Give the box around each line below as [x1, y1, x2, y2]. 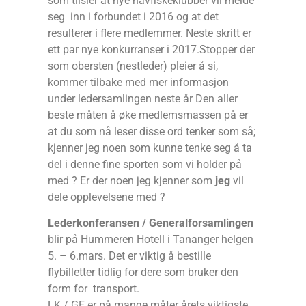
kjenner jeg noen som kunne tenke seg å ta [48, 141, 252, 154]
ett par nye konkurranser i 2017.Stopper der [48, 43, 255, 56]
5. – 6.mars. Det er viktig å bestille [48, 249, 211, 263]
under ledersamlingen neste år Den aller [48, 92, 238, 105]
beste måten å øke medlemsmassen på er [48, 109, 248, 122]
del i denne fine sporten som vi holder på [48, 158, 242, 171]
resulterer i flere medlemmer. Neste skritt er [48, 27, 251, 40]
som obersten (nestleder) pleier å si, [48, 59, 218, 72]
